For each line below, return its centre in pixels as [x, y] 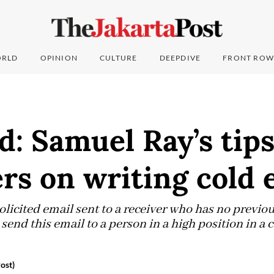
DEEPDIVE [180, 58]
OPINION [59, 58]
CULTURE [119, 58]
